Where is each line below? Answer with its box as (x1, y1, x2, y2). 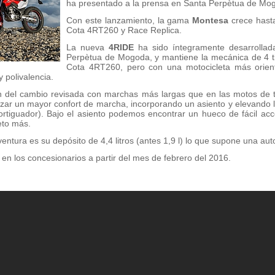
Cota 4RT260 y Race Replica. (66, 25, 182, 35)
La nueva (66, 42, 109, 52)
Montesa (192, 15, 232, 25)
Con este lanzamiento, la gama (66, 15, 193, 25)
